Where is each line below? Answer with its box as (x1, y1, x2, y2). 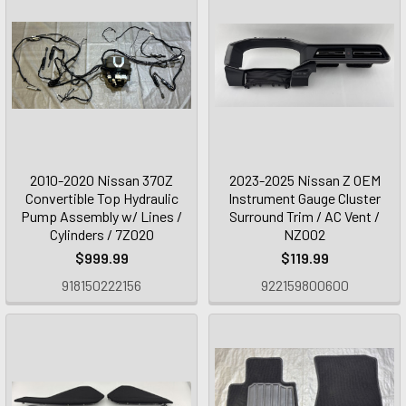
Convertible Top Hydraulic (24, 189, 179, 207)
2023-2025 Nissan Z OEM (228, 171, 381, 188)
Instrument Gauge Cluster (228, 189, 381, 207)
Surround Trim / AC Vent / (229, 208, 380, 225)
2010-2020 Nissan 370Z (30, 171, 173, 188)
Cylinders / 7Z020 (49, 226, 154, 243)
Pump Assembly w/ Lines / (21, 208, 182, 225)
